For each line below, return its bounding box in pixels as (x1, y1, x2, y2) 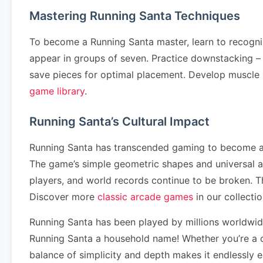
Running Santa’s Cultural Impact (29, 114, 210, 129)
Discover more (29, 191, 97, 203)
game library (29, 85, 85, 97)
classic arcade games (97, 191, 193, 203)
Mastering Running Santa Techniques (29, 9, 240, 23)
